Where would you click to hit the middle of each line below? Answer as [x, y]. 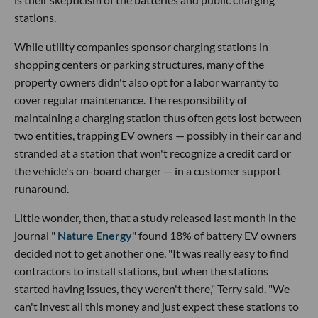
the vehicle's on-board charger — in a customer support [148, 170]
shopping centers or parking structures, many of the [139, 64]
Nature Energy [95, 235]
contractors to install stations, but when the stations [141, 270]
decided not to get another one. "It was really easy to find [152, 253]
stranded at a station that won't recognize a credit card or [153, 153]
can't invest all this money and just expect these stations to [157, 306]
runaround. [42, 188]
